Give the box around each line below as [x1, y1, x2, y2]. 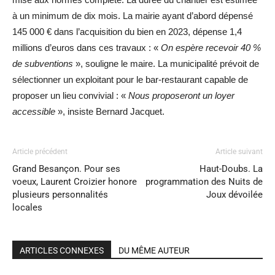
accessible [12, 106, 55, 117]
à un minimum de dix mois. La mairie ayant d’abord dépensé [12, 10, 253, 21]
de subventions [12, 58, 73, 69]
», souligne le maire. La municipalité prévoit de [73, 58, 259, 69]
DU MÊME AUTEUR [118, 245, 190, 255]
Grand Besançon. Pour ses [12, 163, 120, 174]
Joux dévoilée [206, 188, 263, 200]
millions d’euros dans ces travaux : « [12, 42, 158, 53]
